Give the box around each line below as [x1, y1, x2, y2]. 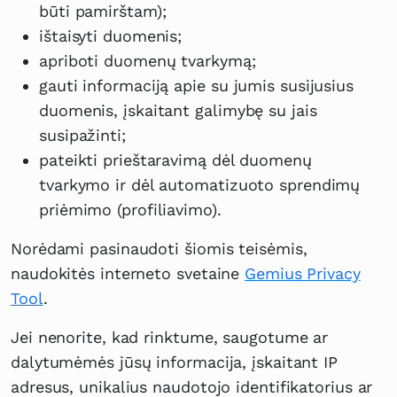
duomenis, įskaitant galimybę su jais [39, 101, 317, 121]
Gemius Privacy [245, 264, 361, 284]
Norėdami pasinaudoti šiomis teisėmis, [11, 239, 307, 259]
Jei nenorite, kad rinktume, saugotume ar [11, 328, 329, 347]
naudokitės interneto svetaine [11, 264, 245, 284]
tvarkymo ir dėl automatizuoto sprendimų [39, 175, 361, 195]
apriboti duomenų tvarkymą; [39, 51, 256, 71]
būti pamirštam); [39, 2, 167, 21]
